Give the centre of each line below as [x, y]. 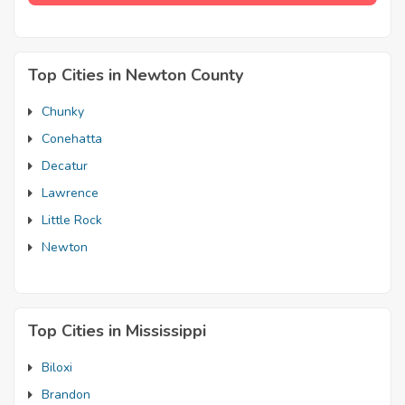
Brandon [66, 394]
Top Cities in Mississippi [117, 330]
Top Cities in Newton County [136, 75]
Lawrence [70, 193]
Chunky [63, 111]
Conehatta [72, 138]
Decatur [65, 165]
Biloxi [57, 367]
